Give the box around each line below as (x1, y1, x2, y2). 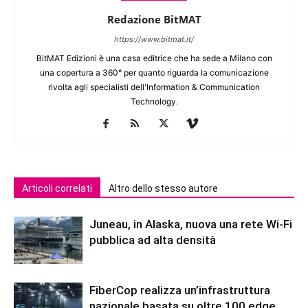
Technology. (130, 96, 178, 107)
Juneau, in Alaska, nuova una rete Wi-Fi (89, 217, 292, 231)
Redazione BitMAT (107, 12, 201, 26)
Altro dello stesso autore (109, 183, 218, 194)
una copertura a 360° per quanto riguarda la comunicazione (39, 67, 269, 78)
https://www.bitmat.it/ (114, 34, 194, 44)
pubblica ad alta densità (89, 233, 216, 247)
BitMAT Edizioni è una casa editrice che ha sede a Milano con (36, 53, 272, 63)
